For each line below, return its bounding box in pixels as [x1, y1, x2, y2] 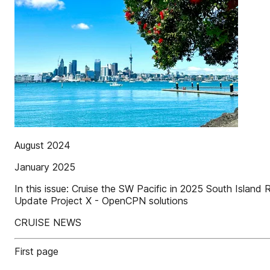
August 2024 [14, 139, 71, 151]
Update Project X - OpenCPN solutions [14, 195, 188, 207]
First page [14, 245, 58, 257]
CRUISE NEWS [14, 216, 81, 228]
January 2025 [14, 161, 75, 173]
